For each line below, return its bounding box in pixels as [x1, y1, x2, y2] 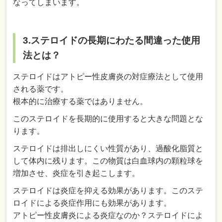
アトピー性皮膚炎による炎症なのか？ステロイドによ [13, 211, 204, 220]
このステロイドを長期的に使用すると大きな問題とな [13, 114, 204, 123]
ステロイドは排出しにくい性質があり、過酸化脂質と [13, 144, 204, 153]
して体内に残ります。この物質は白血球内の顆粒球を [13, 156, 204, 165]
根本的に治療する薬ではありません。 [13, 97, 148, 106]
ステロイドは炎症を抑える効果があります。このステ [13, 186, 204, 195]
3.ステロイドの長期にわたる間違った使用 [23, 35, 201, 46]
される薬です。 [13, 84, 69, 93]
